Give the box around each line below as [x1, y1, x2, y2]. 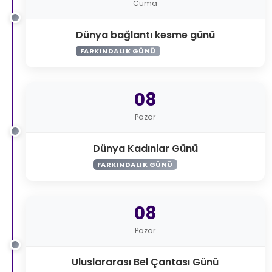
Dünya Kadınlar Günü [92, 141, 198, 155]
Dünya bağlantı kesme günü [75, 27, 215, 42]
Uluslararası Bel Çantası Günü [72, 254, 219, 269]
